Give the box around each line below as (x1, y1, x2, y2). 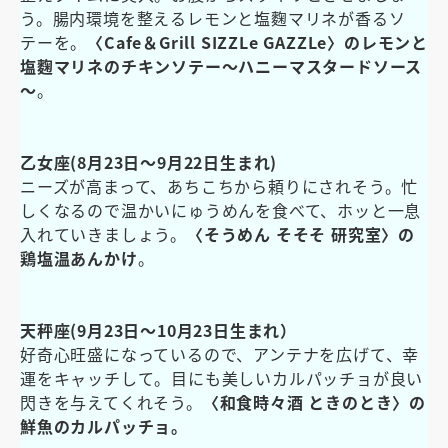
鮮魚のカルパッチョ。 (20, 413, 188, 438)
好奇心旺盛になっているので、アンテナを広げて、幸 (20, 341, 420, 366)
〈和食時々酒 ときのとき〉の (202, 389, 427, 414)
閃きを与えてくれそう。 (20, 389, 203, 414)
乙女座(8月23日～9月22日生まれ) (20, 149, 278, 174)
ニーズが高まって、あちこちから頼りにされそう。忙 (20, 173, 419, 198)
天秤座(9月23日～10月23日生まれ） (20, 317, 297, 342)
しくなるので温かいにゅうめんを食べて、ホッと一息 (20, 197, 422, 222)
